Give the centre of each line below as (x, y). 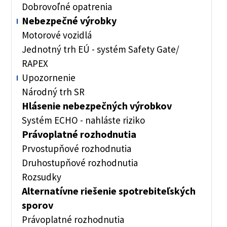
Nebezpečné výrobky (69, 21)
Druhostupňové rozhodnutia (80, 163)
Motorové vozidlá (57, 35)
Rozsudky (42, 177)
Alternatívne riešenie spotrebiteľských (109, 191)
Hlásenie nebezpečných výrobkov (97, 106)
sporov (37, 205)
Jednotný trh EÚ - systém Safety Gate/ (101, 49)
